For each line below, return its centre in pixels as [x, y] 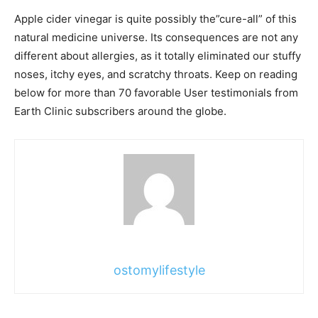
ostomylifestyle [159, 270]
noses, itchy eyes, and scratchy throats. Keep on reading [156, 74]
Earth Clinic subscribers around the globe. [120, 111]
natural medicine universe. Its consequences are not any [156, 37]
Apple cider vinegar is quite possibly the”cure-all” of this [155, 18]
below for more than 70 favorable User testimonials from [156, 92]
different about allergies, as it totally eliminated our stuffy [158, 55]
